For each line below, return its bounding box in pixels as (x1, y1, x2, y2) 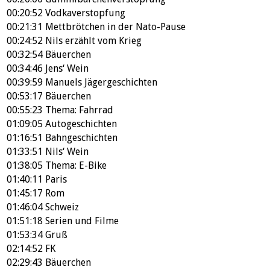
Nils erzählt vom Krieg (45, 34, 142, 46)
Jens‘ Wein (45, 62, 89, 74)
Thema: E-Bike (45, 159, 107, 171)
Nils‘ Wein (45, 145, 89, 157)
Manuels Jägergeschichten (45, 76, 157, 88)
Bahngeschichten (45, 131, 118, 143)
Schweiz (45, 201, 79, 213)
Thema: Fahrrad (45, 104, 113, 116)
